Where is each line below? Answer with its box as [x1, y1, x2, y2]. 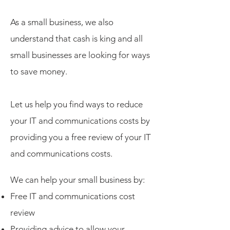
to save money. [10, 66, 69, 76]
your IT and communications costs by [10, 116, 150, 126]
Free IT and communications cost [10, 191, 135, 201]
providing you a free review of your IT [10, 132, 151, 142]
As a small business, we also [10, 17, 113, 27]
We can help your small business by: [10, 175, 145, 185]
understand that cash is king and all [10, 33, 143, 44]
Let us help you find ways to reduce [10, 99, 143, 109]
